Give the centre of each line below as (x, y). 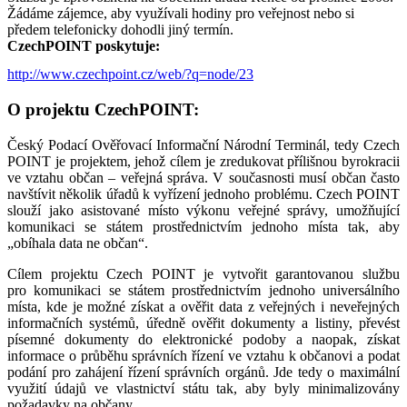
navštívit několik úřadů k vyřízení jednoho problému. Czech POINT (203, 194)
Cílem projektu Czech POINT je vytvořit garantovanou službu (203, 273)
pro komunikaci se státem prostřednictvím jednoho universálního (203, 290)
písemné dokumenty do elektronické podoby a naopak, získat (203, 339)
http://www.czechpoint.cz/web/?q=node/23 (130, 74)
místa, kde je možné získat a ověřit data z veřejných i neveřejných (203, 306)
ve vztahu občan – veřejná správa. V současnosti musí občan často (203, 177)
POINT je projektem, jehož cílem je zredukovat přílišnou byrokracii (203, 161)
